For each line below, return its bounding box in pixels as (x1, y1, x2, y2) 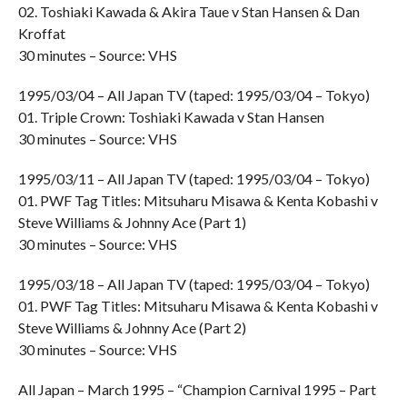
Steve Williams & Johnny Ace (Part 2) (17, 319, 246, 336)
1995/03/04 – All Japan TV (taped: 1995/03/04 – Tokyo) (17, 86, 370, 104)
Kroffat (17, 25, 65, 42)
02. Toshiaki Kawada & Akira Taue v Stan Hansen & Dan (17, 3, 360, 20)
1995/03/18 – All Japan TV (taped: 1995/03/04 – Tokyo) (17, 275, 370, 293)
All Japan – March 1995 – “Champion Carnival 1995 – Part (17, 381, 376, 398)
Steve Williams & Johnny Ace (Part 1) (17, 213, 246, 231)
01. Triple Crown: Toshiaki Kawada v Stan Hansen (17, 108, 324, 125)
